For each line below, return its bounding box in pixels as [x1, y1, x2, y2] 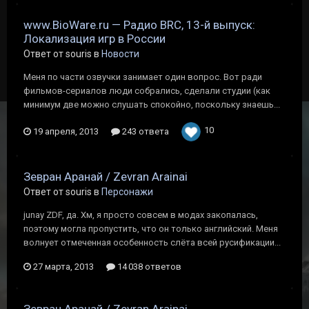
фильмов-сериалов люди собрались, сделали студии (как [23, 86, 270, 96]
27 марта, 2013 [33, 261, 94, 272]
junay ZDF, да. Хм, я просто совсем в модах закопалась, [23, 210, 258, 220]
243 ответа [120, 126, 169, 137]
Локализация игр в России [23, 32, 166, 46]
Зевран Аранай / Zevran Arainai [23, 170, 188, 183]
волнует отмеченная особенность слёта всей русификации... [23, 237, 281, 248]
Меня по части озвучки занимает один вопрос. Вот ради [23, 72, 262, 82]
